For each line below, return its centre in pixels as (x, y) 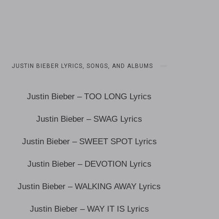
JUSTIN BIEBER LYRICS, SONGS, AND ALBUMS (83, 66)
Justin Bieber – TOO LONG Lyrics (89, 97)
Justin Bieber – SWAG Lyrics (89, 119)
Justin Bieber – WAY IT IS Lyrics (89, 209)
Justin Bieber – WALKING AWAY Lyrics (89, 186)
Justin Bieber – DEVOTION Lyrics (89, 164)
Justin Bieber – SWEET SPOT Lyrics (89, 142)
